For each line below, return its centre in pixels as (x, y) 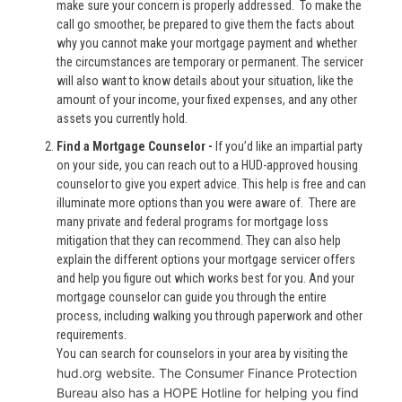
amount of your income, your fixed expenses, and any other (207, 99)
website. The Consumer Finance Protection (230, 373)
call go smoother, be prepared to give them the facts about (205, 24)
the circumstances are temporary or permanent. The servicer (210, 61)
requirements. (92, 335)
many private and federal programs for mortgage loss (192, 222)
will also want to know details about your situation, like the (205, 80)
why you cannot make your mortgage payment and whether (207, 43)
